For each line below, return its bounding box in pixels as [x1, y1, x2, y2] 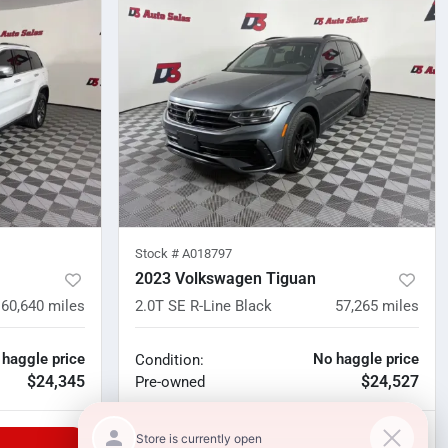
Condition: [135, 351, 204, 370]
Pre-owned [135, 373, 205, 392]
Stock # [135, 246, 182, 262]
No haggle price [313, 350, 419, 369]
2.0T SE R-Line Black [135, 297, 272, 316]
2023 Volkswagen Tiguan [135, 269, 316, 289]
